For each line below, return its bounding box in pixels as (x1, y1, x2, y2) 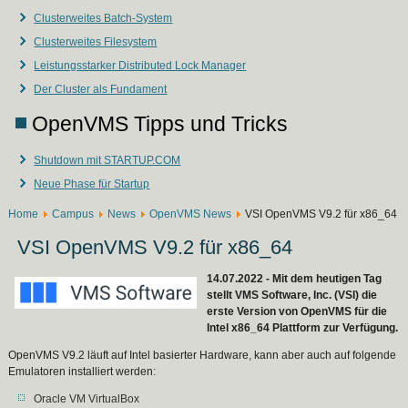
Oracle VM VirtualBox (34, 393, 140, 405)
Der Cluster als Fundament (34, 83, 168, 96)
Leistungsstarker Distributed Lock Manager (34, 59, 247, 72)
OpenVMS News (149, 208, 232, 220)
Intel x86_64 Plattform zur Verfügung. (207, 321, 399, 334)
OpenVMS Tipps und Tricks (32, 112, 289, 136)
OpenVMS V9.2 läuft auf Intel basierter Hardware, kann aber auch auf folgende (8, 349, 397, 362)
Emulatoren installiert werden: (8, 365, 157, 378)
